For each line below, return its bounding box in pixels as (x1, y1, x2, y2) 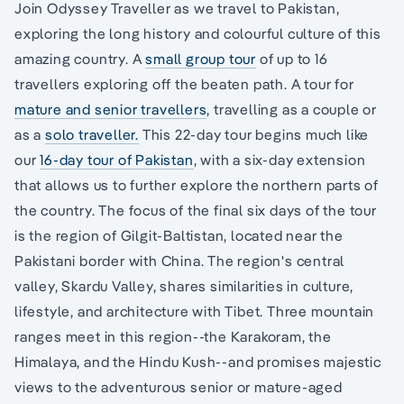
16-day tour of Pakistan (40, 151, 194, 170)
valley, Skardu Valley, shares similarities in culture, (14, 277, 354, 296)
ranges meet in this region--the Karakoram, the (14, 327, 332, 346)
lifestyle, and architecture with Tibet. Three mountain (14, 302, 375, 321)
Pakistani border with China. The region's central (14, 252, 345, 271)
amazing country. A (14, 50, 146, 69)
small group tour (145, 50, 257, 69)
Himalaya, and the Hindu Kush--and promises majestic (14, 353, 381, 372)
